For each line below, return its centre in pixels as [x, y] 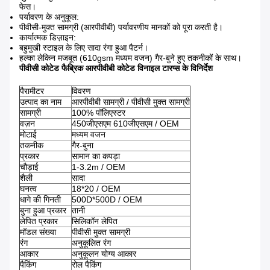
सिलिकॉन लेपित [95, 221]
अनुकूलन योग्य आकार [104, 254]
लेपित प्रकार [39, 221]
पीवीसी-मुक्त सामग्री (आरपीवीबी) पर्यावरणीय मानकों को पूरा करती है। [121, 27]
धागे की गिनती [40, 200]
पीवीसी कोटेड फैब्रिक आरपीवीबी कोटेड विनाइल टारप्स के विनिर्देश [116, 68]
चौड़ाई [29, 167]
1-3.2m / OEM [99, 167]
